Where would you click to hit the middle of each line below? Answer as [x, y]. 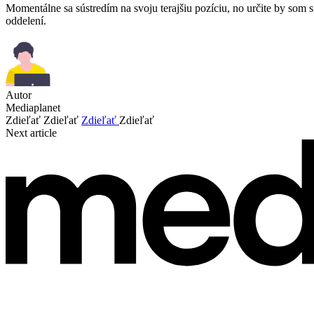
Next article [31, 132]
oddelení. [26, 20]
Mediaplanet [33, 107]
